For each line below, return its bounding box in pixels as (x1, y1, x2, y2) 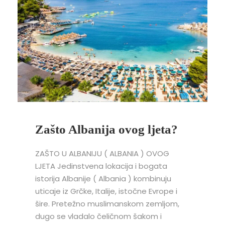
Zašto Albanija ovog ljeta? (35, 123, 178, 137)
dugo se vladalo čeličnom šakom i (35, 211, 162, 222)
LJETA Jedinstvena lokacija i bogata (35, 161, 167, 172)
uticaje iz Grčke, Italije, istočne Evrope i (35, 186, 177, 197)
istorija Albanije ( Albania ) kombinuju (35, 173, 171, 184)
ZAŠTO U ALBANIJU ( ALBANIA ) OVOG (35, 148, 169, 159)
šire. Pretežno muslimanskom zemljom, (35, 198, 179, 209)
